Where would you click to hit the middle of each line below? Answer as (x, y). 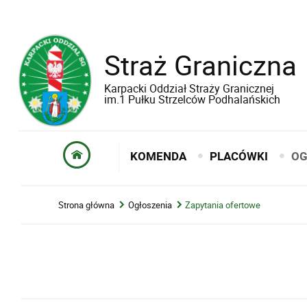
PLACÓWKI (239, 156)
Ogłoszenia (150, 205)
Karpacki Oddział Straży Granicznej (189, 89)
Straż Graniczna (200, 65)
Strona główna (87, 205)
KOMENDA (159, 156)
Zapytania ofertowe (223, 205)
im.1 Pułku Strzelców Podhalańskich (192, 100)
